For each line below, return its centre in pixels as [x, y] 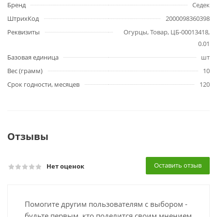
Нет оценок [65, 166]
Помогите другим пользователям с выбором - [106, 204]
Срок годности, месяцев [43, 84]
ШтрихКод [23, 18]
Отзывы [28, 136]
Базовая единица [33, 57]
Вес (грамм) [25, 71]
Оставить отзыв [178, 165]
